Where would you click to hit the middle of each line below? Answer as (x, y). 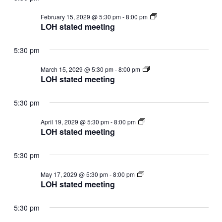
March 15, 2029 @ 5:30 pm (77, 69)
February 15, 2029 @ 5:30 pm (81, 16)
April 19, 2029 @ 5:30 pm (75, 121)
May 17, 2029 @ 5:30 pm (74, 174)
